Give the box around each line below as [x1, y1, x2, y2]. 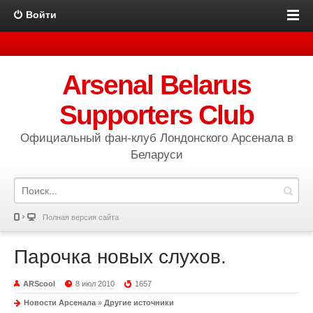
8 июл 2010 [75, 279, 115, 288]
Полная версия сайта [43, 213, 119, 221]
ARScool [23, 279, 55, 288]
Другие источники [104, 298, 174, 307]
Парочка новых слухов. [14, 246, 226, 268]
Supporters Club [59, 100, 254, 130]
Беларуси [130, 148, 183, 161]
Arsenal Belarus [62, 70, 251, 100]
